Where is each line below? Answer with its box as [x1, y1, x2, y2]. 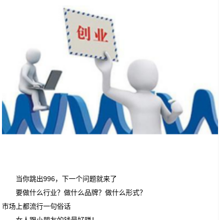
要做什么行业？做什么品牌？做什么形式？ [16, 189, 147, 197]
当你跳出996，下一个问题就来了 [16, 175, 117, 183]
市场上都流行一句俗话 [2, 202, 71, 211]
